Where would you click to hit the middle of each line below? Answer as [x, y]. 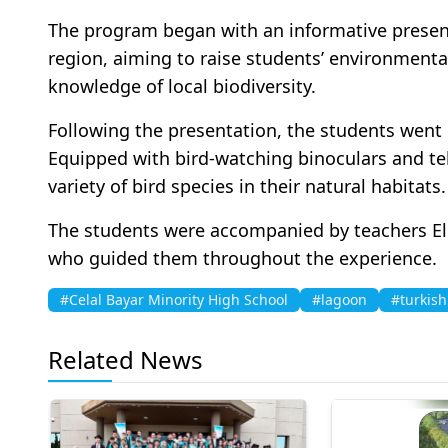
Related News [125, 359]
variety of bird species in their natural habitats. [247, 185]
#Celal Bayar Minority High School [174, 299]
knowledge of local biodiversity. [182, 85]
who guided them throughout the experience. [242, 257]
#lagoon [339, 299]
